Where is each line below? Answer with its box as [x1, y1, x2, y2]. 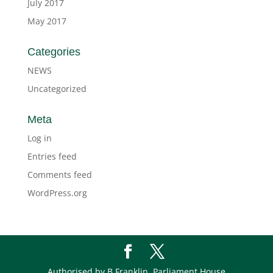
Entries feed [27, 151, 77, 163]
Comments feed [27, 169, 92, 181]
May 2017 [27, 15, 66, 27]
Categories [27, 46, 80, 58]
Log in [27, 132, 52, 144]
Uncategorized [27, 83, 87, 95]
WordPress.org [27, 187, 87, 199]
